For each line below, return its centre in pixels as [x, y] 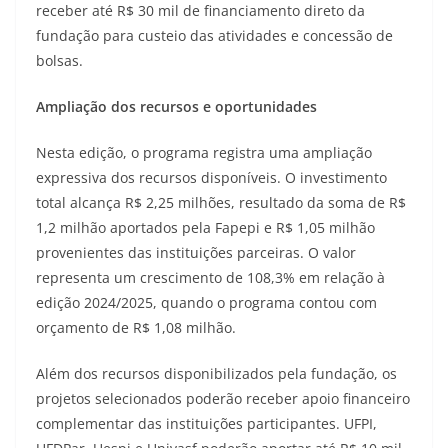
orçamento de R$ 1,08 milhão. [136, 327]
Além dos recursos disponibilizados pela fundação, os [216, 373]
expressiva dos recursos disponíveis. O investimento [211, 177]
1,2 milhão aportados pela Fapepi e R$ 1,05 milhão [205, 227]
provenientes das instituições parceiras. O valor [196, 252]
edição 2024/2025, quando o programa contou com [206, 302]
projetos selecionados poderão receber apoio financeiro [223, 398]
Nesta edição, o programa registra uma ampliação [204, 152]
